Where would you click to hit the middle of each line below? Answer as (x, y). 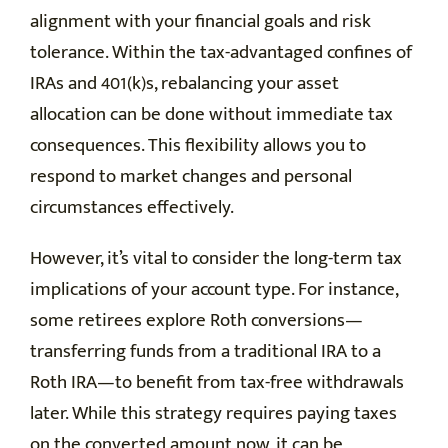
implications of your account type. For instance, (214, 290)
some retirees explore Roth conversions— (196, 321)
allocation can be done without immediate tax (211, 115)
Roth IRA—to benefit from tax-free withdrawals (217, 383)
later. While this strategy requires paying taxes (213, 414)
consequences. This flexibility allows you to (198, 146)
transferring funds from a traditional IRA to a (205, 352)
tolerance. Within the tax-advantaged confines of (221, 53)
